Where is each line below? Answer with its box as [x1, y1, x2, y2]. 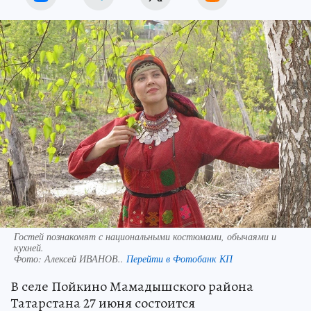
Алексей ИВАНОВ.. [44, 252, 126, 265]
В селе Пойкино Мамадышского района [10, 277, 253, 296]
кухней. [14, 241, 44, 254]
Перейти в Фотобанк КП [126, 252, 233, 265]
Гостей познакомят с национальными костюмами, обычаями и [14, 230, 276, 243]
